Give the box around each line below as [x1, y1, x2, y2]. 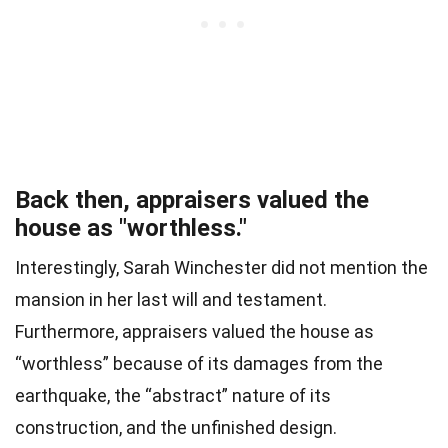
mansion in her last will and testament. [15, 289, 327, 311]
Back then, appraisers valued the [15, 186, 369, 215]
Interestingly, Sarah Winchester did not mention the [15, 257, 428, 279]
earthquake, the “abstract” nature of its [15, 385, 331, 407]
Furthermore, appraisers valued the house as [15, 321, 374, 343]
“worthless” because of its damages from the [15, 353, 383, 375]
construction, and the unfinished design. [15, 417, 337, 439]
